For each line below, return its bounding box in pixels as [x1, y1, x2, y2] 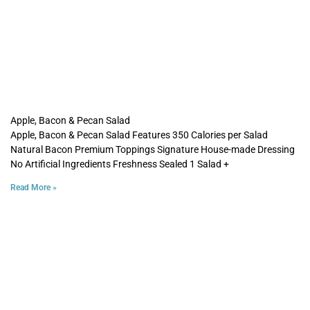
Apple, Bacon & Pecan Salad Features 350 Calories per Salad [10, 129, 268, 140]
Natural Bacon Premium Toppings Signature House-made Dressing [10, 143, 295, 155]
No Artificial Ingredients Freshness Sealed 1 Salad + [10, 158, 229, 170]
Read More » [10, 182, 57, 192]
